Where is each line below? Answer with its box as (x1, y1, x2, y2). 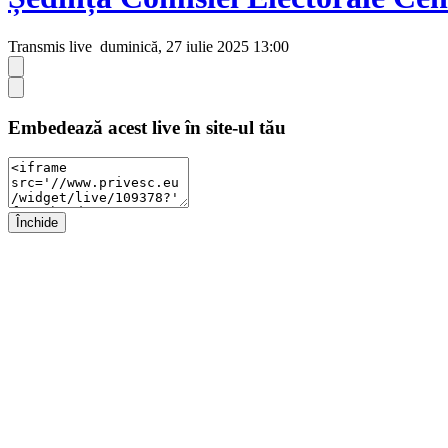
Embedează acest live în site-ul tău (8, 116, 286, 138)
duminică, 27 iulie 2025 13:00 (96, 37, 289, 55)
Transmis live (8, 37, 92, 55)
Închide (16, 215, 58, 231)
